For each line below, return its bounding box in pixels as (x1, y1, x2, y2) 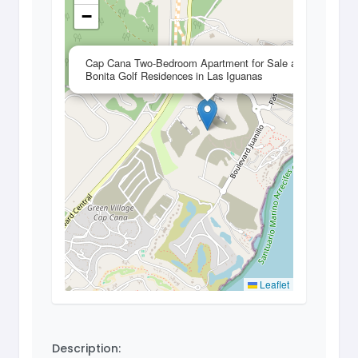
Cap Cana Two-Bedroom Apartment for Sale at (86, 55, 300, 71)
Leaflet (257, 277, 289, 292)
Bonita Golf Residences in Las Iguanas (86, 68, 262, 84)
